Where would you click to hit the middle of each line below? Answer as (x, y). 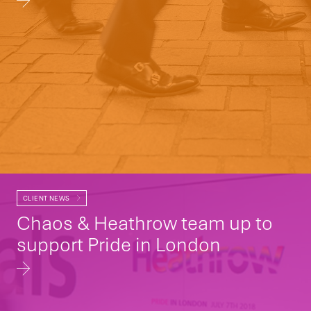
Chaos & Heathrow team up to (145, 222)
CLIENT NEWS (47, 198)
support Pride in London (119, 244)
